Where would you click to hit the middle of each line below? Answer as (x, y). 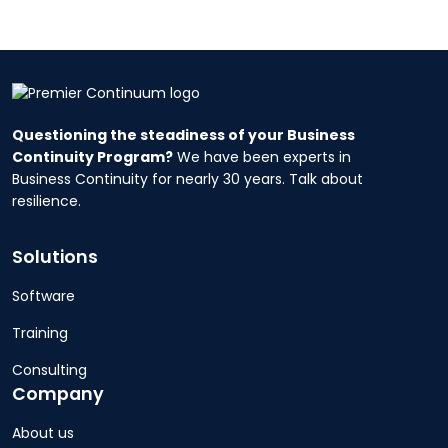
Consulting (49, 369)
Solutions (55, 256)
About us (43, 432)
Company (58, 393)
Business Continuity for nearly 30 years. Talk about (187, 178)
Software (43, 295)
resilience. (46, 200)
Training (40, 332)
